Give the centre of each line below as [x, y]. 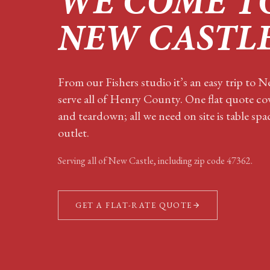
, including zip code [189, 160]
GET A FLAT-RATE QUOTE [134, 205]
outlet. [74, 132]
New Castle [131, 160]
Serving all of [83, 160]
